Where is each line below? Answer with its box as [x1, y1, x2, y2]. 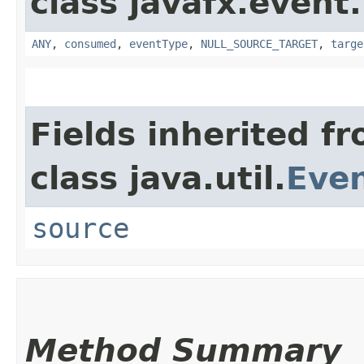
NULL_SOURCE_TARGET [201, 37, 318, 50]
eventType [129, 37, 188, 50]
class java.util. [30, 159, 286, 197]
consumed [64, 37, 116, 50]
